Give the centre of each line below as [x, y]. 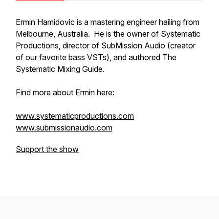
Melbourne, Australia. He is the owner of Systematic [108, 34]
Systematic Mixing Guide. [60, 69]
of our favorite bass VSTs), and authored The [96, 57]
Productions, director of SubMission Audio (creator [106, 45]
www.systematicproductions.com [75, 116]
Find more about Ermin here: [65, 92]
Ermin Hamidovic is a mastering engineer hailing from [108, 22]
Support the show [47, 149]
